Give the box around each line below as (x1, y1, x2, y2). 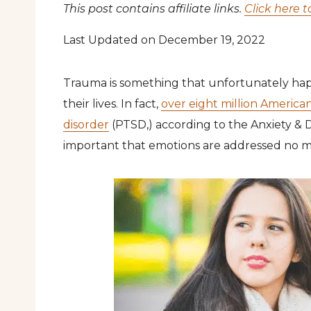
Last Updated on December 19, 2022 (63, 33, 265, 47)
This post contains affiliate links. (63, 2, 244, 15)
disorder (63, 118, 109, 131)
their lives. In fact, (63, 97, 161, 110)
